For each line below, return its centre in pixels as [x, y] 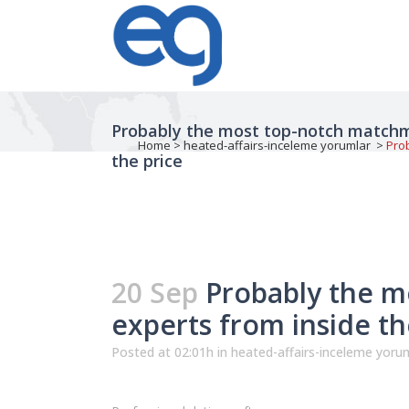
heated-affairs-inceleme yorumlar [277, 145]
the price [147, 161]
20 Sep [155, 293]
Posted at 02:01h [163, 352]
